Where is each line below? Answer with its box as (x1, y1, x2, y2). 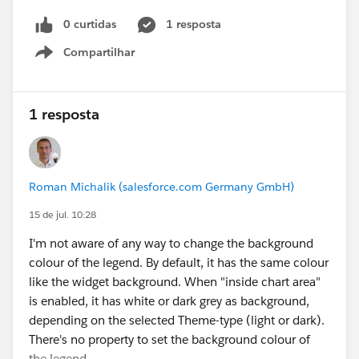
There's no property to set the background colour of (29, 331, 310, 347)
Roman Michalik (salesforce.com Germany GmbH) (29, 179, 294, 194)
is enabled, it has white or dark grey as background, (29, 292, 309, 309)
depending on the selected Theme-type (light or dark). (29, 312, 325, 328)
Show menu (71, 53, 135, 68)
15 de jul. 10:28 (29, 207, 96, 221)
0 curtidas (63, 17, 116, 31)
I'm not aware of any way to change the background (29, 235, 313, 251)
